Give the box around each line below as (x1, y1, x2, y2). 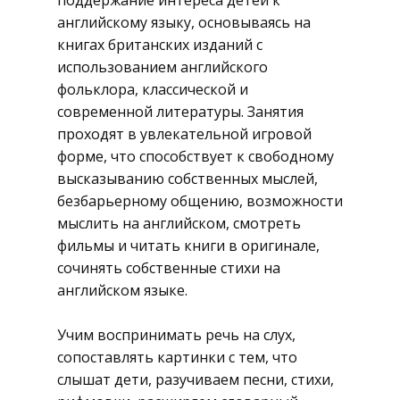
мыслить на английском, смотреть (57, 213, 301, 233)
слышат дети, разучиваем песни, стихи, (57, 370, 334, 389)
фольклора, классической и (57, 79, 248, 99)
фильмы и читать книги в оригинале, (57, 236, 320, 255)
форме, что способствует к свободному (57, 146, 334, 166)
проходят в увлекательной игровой (57, 124, 312, 144)
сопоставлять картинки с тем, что (57, 347, 297, 367)
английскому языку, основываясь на (57, 12, 311, 32)
